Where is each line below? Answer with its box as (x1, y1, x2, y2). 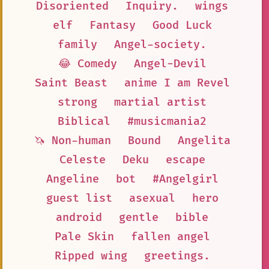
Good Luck (152, 18, 212, 32)
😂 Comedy (58, 56, 117, 71)
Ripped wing (54, 249, 127, 263)
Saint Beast (34, 76, 107, 90)
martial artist (114, 95, 207, 109)
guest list (46, 191, 112, 205)
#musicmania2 (127, 114, 207, 128)
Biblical (58, 114, 110, 128)
